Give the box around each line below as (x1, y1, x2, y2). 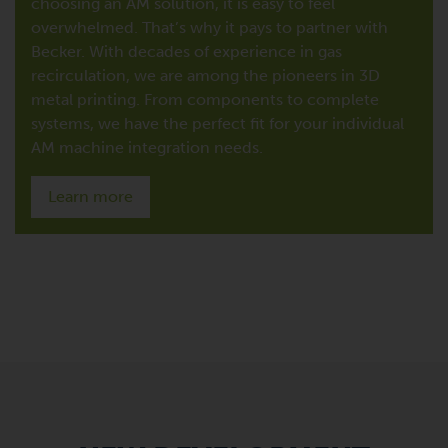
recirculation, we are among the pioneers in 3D (31, 65, 380, 85)
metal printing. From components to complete (31, 89, 379, 109)
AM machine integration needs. (31, 137, 263, 157)
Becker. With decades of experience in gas (31, 41, 342, 61)
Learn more (48, 186, 133, 206)
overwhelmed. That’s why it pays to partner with (31, 17, 388, 37)
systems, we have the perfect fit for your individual (31, 113, 404, 133)
